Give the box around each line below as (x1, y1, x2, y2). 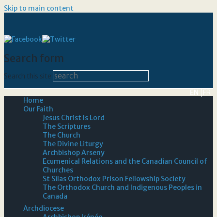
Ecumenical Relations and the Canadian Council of (43, 156, 207, 166)
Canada (43, 191, 67, 201)
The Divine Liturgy (43, 139, 103, 148)
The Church (43, 130, 80, 139)
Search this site (4, 71, 53, 80)
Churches (43, 165, 73, 174)
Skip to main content (4, 4, 74, 13)
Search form (4, 52, 64, 65)
